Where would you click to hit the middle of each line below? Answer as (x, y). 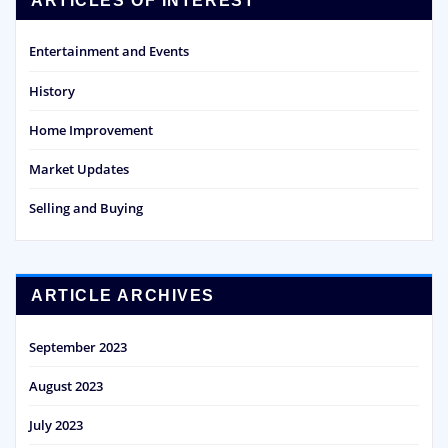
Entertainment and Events (109, 51)
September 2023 (78, 346)
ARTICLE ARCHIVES (123, 296)
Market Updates (79, 169)
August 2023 (66, 385)
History (52, 90)
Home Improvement (91, 129)
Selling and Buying (86, 208)
